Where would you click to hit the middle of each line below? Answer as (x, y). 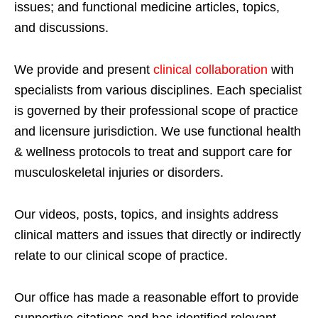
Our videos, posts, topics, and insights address (146, 215)
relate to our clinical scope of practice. (121, 256)
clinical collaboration (210, 70)
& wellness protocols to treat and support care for (153, 152)
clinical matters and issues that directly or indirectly (158, 235)
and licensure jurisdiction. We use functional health (158, 132)
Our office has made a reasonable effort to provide (157, 298)
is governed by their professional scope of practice (156, 111)
